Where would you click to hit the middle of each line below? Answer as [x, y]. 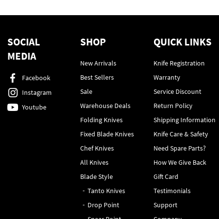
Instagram [37, 93]
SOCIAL [24, 42]
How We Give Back [180, 162]
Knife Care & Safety [181, 134]
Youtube [34, 107]
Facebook [36, 78]
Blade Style [97, 176]
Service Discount [177, 91]
